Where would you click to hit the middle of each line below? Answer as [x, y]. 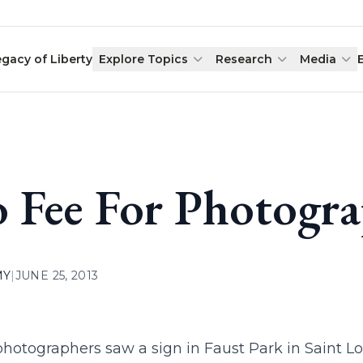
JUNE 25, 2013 [57, 275]
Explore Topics [144, 59]
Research [244, 59]
